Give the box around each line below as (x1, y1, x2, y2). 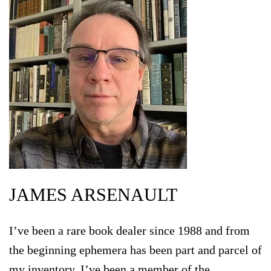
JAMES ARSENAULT (9, 184, 177, 205)
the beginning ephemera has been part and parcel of (9, 243, 262, 257)
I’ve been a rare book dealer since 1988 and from (9, 224, 250, 238)
